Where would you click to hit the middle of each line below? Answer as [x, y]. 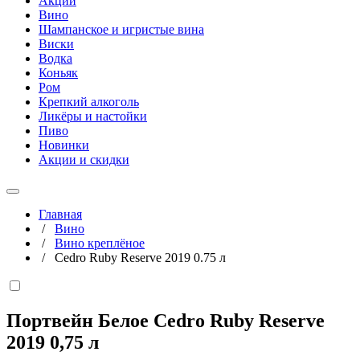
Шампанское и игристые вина [121, 29]
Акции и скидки [84, 160]
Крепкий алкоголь [89, 102]
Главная [60, 214]
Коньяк [58, 73]
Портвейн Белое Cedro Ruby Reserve [166, 320]
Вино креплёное [100, 243]
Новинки [64, 145]
